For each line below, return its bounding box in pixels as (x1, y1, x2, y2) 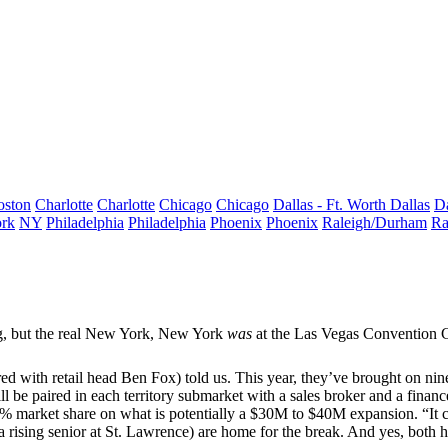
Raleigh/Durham (322, 214, 427, 231)
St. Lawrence (105, 423, 189, 440)
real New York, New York (58, 325, 223, 342)
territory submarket (124, 387, 243, 404)
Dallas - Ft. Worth (273, 196, 390, 213)
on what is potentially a (96, 405, 250, 422)
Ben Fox (121, 369, 176, 386)
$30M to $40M (250, 405, 346, 422)
